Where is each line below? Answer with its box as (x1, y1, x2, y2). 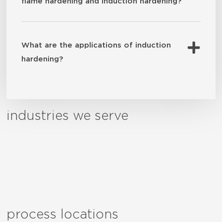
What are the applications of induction (21, 41, 171, 49)
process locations (6, 208, 118, 221)
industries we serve (6, 109, 128, 122)
